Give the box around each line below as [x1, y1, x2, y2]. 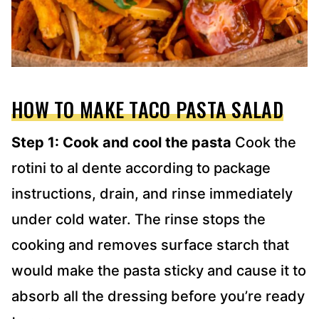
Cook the [231, 133, 296, 151]
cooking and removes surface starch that [11, 236, 289, 253]
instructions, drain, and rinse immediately [11, 184, 293, 202]
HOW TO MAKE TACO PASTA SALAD [11, 94, 283, 124]
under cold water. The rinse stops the [11, 210, 266, 228]
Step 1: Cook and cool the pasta [11, 133, 231, 151]
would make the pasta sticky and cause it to [11, 261, 306, 279]
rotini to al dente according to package [11, 159, 271, 177]
